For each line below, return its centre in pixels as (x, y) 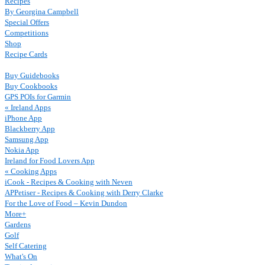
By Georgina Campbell (42, 12)
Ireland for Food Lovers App (50, 161)
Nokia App (22, 150)
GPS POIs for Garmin (38, 97)
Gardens (18, 224)
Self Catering (26, 246)
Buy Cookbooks (31, 86)
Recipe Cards (26, 54)
